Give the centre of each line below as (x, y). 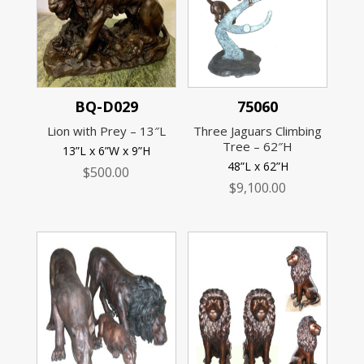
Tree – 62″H (258, 146)
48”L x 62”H (258, 167)
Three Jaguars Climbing (258, 130)
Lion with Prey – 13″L (106, 130)
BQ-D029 (106, 107)
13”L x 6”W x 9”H (106, 151)
